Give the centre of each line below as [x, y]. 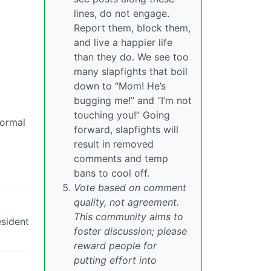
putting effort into [115, 260]
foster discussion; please [130, 231]
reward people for [115, 246]
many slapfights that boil [131, 72]
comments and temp [121, 159]
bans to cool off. [112, 173]
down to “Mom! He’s [120, 86]
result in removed [114, 144]
